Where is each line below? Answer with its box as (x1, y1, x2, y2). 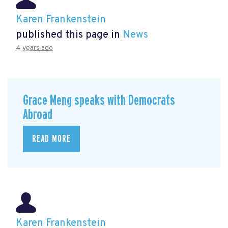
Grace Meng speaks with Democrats (23, 93, 175, 108)
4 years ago (16, 43, 53, 52)
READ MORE (32, 134, 71, 145)
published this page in (16, 28, 123, 42)
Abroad (23, 107, 52, 122)
